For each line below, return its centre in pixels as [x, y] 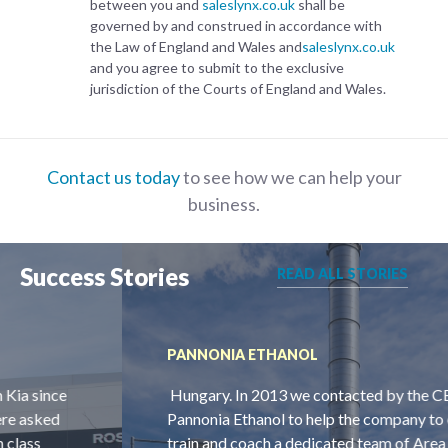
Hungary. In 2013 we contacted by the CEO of [204, 394]
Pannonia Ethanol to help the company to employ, [211, 418]
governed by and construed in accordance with [236, 25]
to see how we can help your [290, 176]
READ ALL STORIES [342, 273]
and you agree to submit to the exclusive [217, 67]
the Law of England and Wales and [196, 46]
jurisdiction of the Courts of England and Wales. [238, 88]
